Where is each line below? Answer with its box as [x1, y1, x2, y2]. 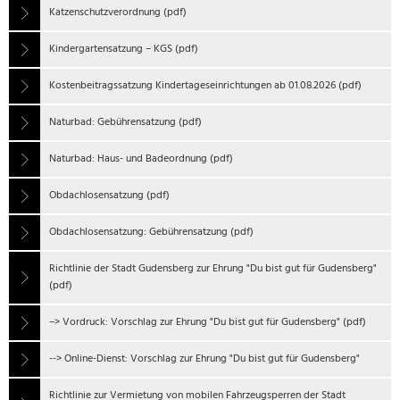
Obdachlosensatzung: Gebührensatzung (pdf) [49, 223, 254, 241]
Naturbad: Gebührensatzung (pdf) [49, 113, 202, 131]
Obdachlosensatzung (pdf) [49, 187, 170, 204]
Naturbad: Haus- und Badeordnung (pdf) [49, 150, 233, 168]
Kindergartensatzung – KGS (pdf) [49, 40, 198, 58]
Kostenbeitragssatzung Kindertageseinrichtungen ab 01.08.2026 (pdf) [49, 77, 362, 95]
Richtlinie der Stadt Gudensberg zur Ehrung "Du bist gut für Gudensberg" [49, 260, 377, 278]
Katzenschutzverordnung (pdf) [49, 4, 187, 21]
